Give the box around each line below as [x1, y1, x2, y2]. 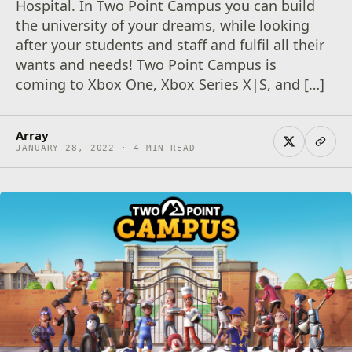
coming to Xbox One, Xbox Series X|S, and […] [16, 75, 325, 93]
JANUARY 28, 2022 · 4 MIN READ [16, 143, 196, 153]
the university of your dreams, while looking [16, 16, 310, 35]
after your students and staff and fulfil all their [16, 35, 325, 54]
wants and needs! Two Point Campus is [16, 55, 277, 74]
